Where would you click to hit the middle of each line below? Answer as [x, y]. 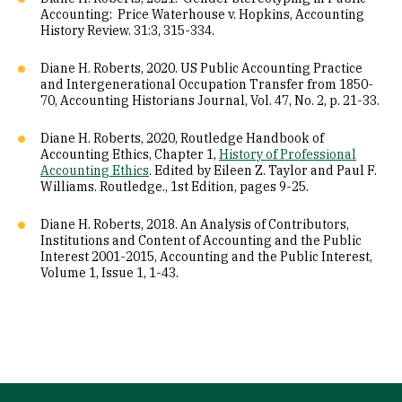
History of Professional [288, 154]
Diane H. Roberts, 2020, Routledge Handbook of [182, 138]
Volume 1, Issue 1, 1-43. [109, 273]
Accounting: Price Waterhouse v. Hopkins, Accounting [202, 14]
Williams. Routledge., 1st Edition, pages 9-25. [176, 187]
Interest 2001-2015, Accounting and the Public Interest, [206, 257]
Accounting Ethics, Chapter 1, [130, 154]
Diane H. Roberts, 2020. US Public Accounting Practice [201, 68]
